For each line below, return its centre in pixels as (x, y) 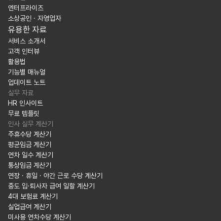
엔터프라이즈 (26, 8)
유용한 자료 (27, 30)
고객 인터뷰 (24, 52)
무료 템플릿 (24, 114)
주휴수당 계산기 (30, 134)
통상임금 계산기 (30, 166)
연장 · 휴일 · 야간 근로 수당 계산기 (55, 176)
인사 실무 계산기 (31, 124)
